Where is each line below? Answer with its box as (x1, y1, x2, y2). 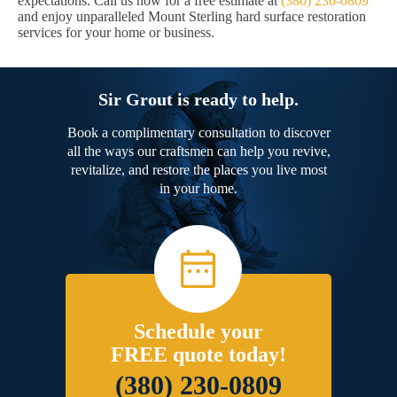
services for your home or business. (18, 25, 214, 41)
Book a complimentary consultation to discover (66, 125, 331, 141)
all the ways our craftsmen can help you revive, (66, 144, 331, 160)
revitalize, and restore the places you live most (70, 162, 327, 178)
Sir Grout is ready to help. (98, 90, 299, 110)
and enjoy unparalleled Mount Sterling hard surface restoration (18, 9, 366, 25)
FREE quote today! (111, 343, 286, 367)
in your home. (160, 181, 237, 197)
